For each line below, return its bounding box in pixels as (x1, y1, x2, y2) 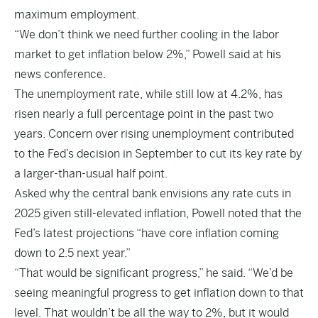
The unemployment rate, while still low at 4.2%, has (14, 87, 283, 101)
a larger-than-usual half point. (14, 167, 168, 180)
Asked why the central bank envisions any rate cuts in (14, 187, 291, 200)
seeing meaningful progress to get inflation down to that (14, 286, 304, 300)
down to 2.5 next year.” (14, 246, 131, 260)
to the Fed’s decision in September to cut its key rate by (14, 147, 302, 160)
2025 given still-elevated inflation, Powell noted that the (14, 207, 302, 220)
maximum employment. (14, 8, 139, 21)
